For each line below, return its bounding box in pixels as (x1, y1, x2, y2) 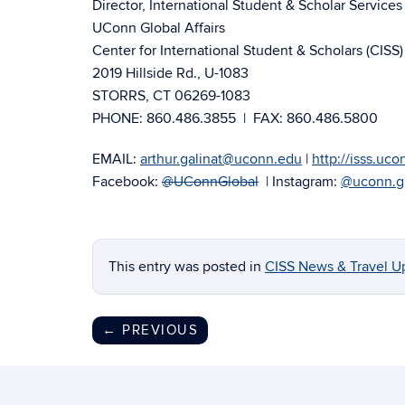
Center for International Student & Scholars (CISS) (92, 42, 403, 60)
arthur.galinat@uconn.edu (140, 150, 302, 168)
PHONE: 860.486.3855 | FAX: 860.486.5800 (92, 109, 378, 127)
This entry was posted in (108, 258, 265, 276)
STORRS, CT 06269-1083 (92, 87, 250, 105)
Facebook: (92, 173, 162, 191)
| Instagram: (259, 173, 341, 191)
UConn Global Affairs (92, 19, 225, 37)
